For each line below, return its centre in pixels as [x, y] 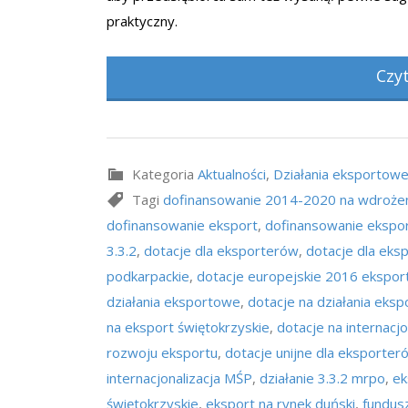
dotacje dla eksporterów [221, 250]
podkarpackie [148, 276]
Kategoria [161, 174]
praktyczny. [142, 21]
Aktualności [232, 174]
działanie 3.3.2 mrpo [322, 378]
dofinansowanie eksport [182, 225]
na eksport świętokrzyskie [188, 327]
